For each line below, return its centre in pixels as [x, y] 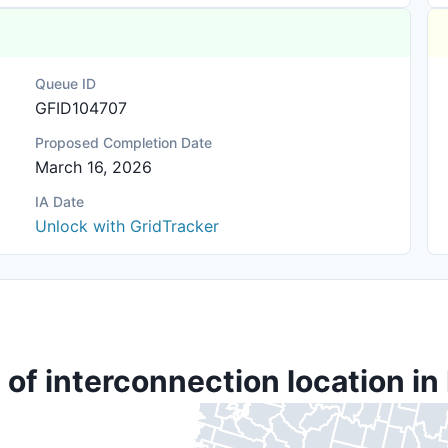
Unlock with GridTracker [127, 226]
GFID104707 [81, 108]
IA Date [60, 201]
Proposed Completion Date [124, 142]
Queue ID [66, 83]
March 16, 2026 [94, 167]
